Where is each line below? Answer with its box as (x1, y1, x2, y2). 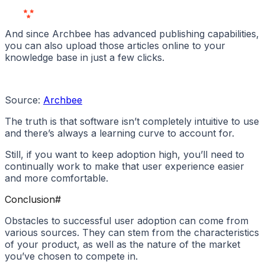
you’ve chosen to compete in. (5, 250, 138, 263)
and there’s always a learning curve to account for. (5, 127, 234, 140)
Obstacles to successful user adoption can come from (5, 215, 248, 227)
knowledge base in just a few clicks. (5, 51, 164, 64)
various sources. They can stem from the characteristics (5, 227, 259, 239)
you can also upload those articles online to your (5, 40, 225, 52)
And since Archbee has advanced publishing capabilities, (5, 28, 259, 40)
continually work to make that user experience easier (5, 160, 244, 173)
